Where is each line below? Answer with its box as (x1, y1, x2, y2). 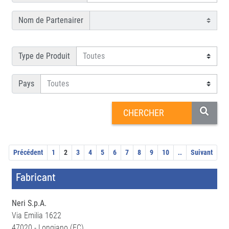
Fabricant (16, 170, 56, 183)
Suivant (191, 148, 213, 156)
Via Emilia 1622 (12, 211, 61, 220)
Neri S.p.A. (12, 198, 47, 208)
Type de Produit (18, 51, 70, 61)
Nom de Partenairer (18, 15, 83, 25)
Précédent (13, 148, 43, 156)
